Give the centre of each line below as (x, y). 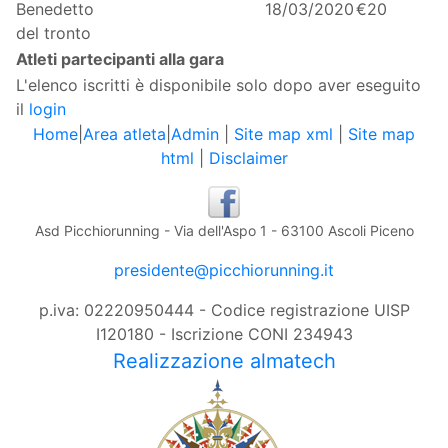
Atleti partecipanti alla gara (120, 59)
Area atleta (124, 134)
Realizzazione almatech (224, 361)
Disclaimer (248, 158)
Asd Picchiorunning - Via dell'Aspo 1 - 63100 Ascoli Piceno (224, 230)
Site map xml (283, 134)
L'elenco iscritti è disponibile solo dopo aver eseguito (218, 85)
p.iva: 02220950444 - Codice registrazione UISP (224, 310)
